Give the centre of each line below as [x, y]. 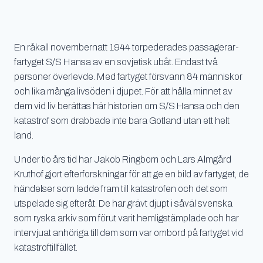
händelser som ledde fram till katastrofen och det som [121, 188]
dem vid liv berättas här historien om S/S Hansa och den [127, 106]
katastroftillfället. [46, 247]
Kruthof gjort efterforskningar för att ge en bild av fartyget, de [131, 174]
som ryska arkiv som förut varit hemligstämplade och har [127, 218]
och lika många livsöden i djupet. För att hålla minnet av [123, 91]
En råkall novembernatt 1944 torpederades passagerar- [127, 47]
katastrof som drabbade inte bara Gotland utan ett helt [122, 120]
